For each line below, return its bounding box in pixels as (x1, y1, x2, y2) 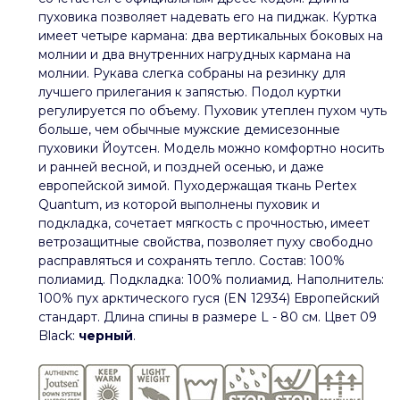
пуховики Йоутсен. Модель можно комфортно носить (38, 139, 384, 156)
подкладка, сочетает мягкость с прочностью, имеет (38, 214, 370, 231)
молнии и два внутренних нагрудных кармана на (38, 46, 351, 62)
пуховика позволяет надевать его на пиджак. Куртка (38, 8, 377, 25)
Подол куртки (247, 83, 341, 100)
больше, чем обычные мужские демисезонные (38, 121, 340, 137)
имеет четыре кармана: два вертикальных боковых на (38, 27, 383, 44)
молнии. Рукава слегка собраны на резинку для (38, 64, 346, 81)
